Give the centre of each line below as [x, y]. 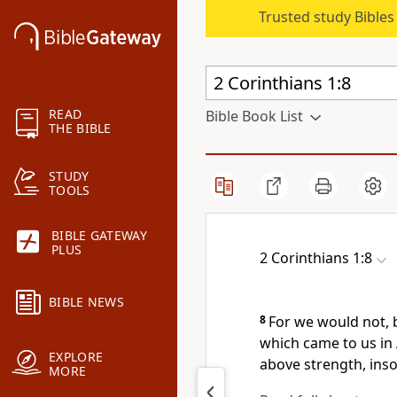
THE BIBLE [80, 128]
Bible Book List [254, 116]
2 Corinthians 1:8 [316, 258]
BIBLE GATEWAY [99, 236]
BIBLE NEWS [86, 302]
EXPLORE [76, 357]
